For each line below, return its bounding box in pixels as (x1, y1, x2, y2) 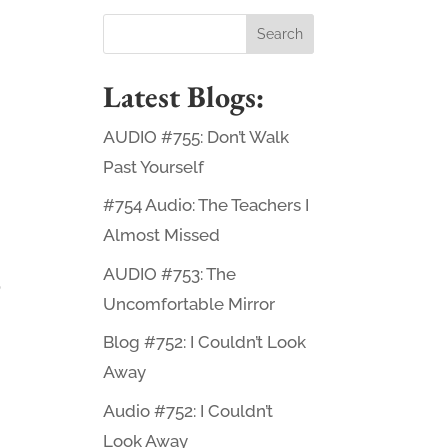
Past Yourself (102, 156, 204, 177)
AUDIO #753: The (102, 263, 236, 284)
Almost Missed (102, 225, 220, 246)
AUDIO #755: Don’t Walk (102, 126, 289, 147)
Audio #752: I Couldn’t (102, 400, 273, 421)
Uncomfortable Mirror (102, 293, 275, 314)
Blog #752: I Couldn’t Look (102, 332, 306, 353)
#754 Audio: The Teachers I (102, 195, 309, 216)
